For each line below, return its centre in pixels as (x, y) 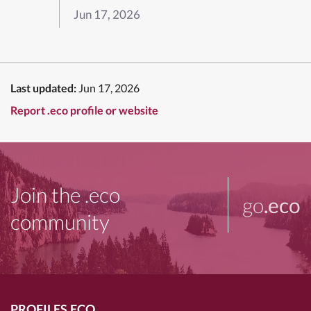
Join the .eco (65, 194)
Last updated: (43, 87)
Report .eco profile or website (84, 110)
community (60, 221)
